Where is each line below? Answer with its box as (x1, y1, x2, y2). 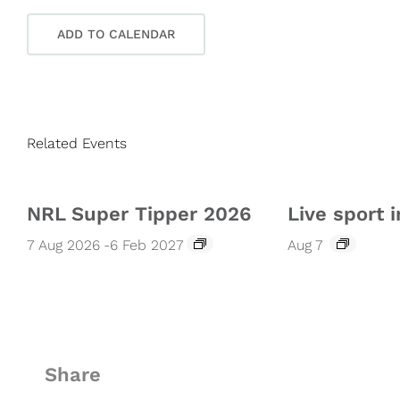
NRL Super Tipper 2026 (27, 202, 251, 225)
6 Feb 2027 (110, 236, 183, 254)
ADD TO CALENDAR (57, 26, 175, 41)
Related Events (27, 134, 127, 152)
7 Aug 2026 (27, 236, 100, 254)
